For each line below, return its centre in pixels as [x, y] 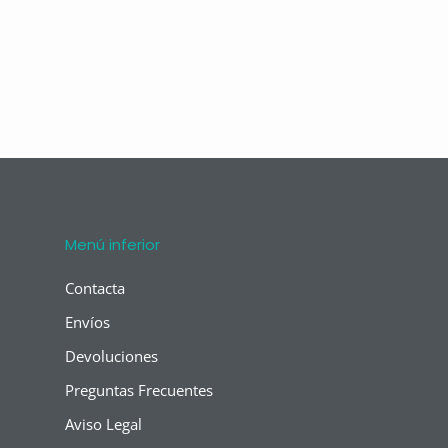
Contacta [95, 287]
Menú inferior [112, 244]
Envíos [87, 321]
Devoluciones [111, 355]
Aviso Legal [103, 423]
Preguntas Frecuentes [139, 389]
